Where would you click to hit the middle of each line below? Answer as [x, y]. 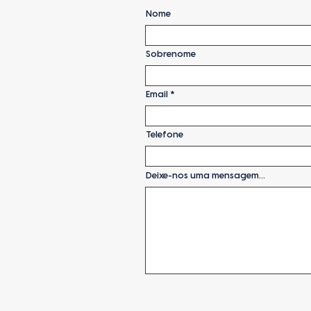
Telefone [165, 134]
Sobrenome [171, 54]
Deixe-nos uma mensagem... [205, 175]
